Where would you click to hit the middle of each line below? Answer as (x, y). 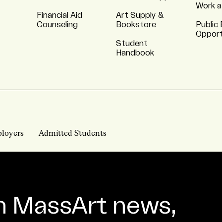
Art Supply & (140, 15)
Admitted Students (73, 134)
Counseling (57, 25)
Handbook (135, 53)
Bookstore (136, 25)
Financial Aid (59, 15)
